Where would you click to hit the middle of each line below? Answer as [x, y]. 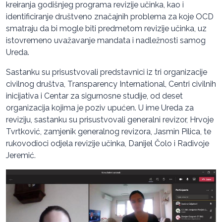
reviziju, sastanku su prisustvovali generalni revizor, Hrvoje [110, 119]
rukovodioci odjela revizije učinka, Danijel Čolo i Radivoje [108, 143]
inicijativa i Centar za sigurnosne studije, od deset [94, 96]
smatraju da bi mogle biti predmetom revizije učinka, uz [106, 28]
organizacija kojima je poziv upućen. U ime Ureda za [100, 108]
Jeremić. [21, 155]
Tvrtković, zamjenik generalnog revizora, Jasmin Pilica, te [109, 131]
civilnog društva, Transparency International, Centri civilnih [111, 84]
